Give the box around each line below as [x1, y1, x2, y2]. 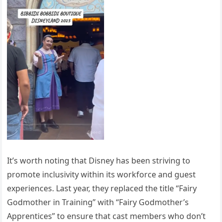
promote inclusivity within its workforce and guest [7, 168, 196, 180]
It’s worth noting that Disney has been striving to [7, 155, 191, 166]
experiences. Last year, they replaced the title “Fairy [7, 182, 197, 194]
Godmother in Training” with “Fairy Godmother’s [7, 196, 189, 208]
